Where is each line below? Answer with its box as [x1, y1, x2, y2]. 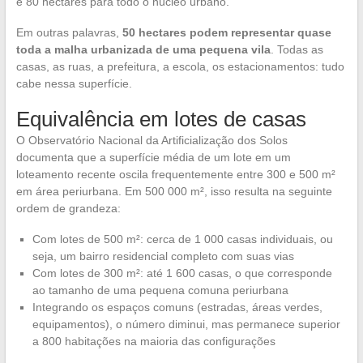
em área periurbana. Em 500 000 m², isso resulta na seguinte [15, 185, 332, 199]
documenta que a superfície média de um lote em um [15, 151, 291, 164]
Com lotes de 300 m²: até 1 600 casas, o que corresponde [32, 267, 332, 280]
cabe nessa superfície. [15, 77, 132, 91]
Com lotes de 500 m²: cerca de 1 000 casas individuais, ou [32, 233, 333, 246]
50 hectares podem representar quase [122, 26, 331, 40]
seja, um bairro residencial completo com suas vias [32, 250, 294, 263]
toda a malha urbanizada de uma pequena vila [15, 43, 271, 57]
